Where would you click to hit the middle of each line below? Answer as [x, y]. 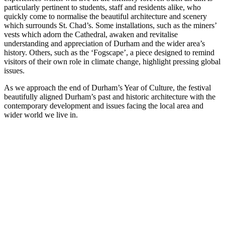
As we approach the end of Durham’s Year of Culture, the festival [107, 87]
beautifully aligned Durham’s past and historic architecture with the [110, 96]
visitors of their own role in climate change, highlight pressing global [112, 61]
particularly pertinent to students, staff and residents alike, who [102, 7]
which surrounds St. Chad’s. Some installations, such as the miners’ [110, 25]
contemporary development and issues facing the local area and [104, 105]
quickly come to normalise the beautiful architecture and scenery [105, 16]
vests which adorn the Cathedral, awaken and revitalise [91, 34]
